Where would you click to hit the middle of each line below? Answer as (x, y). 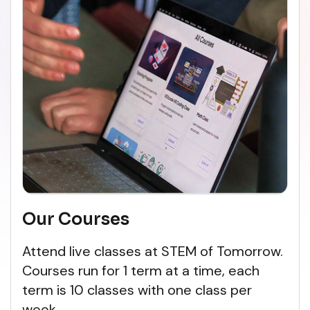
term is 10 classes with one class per (137, 290)
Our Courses (76, 219)
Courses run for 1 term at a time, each (141, 271)
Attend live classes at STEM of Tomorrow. (153, 251)
